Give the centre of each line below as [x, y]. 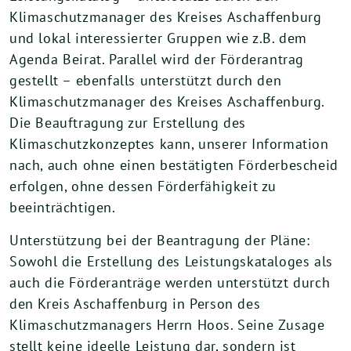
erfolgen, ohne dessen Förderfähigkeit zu [143, 186]
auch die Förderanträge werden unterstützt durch [170, 282]
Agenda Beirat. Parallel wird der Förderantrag [157, 59]
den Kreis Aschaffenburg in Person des [135, 304]
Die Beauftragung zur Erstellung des [128, 123]
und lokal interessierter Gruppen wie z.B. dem [159, 38]
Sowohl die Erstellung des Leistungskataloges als [171, 261]
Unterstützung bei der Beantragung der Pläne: [160, 240]
